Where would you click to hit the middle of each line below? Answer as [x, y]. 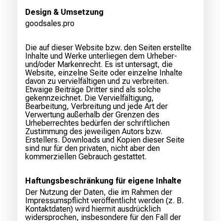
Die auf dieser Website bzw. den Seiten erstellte [108, 48]
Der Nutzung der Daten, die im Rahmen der [99, 192]
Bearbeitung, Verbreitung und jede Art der [96, 107]
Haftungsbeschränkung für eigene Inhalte [103, 181]
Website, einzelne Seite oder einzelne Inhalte [104, 73]
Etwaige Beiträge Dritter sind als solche [93, 90]
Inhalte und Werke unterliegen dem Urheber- [101, 56]
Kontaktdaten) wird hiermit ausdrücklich [93, 209]
